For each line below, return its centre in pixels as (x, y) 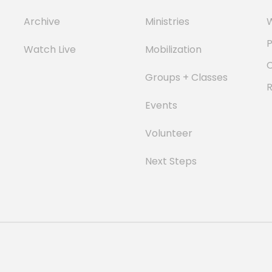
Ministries (167, 22)
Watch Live (50, 49)
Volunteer (169, 133)
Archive (42, 22)
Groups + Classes (186, 77)
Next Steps (171, 161)
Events (161, 105)
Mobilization (173, 49)
